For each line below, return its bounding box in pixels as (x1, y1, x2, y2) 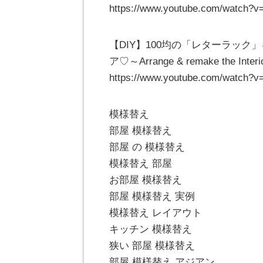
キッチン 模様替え (109, 224, 192, 235)
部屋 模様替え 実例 (109, 191, 195, 203)
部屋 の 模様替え (109, 141, 185, 153)
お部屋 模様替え (109, 174, 182, 186)
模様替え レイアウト (109, 207, 202, 219)
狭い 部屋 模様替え (109, 240, 195, 252)
